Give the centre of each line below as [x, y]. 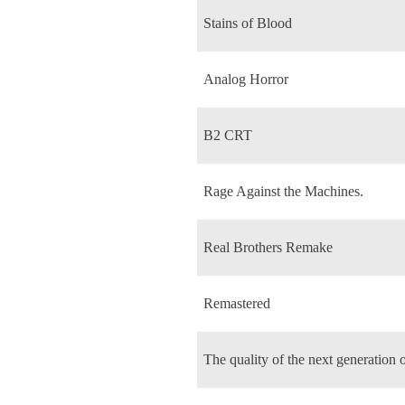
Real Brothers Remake [268, 247]
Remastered [237, 303]
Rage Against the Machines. [283, 191]
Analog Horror [246, 79]
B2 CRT [228, 135]
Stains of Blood [248, 23]
